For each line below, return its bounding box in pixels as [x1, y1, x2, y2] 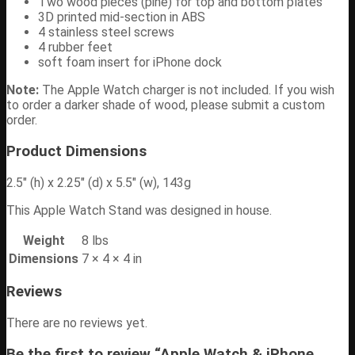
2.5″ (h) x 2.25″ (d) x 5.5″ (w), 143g [6, 174, 191, 190]
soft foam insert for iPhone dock [38, 55, 222, 71]
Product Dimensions [6, 142, 147, 160]
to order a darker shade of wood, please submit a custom [6, 97, 325, 113]
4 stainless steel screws [38, 25, 174, 40]
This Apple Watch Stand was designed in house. [6, 202, 272, 218]
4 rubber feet [38, 40, 113, 55]
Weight [22, 232, 65, 248]
